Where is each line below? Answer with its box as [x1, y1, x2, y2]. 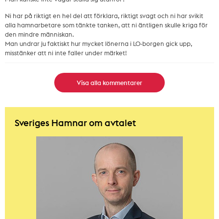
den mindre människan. [5, 30, 74, 38]
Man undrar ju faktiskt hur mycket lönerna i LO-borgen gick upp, [5, 39, 192, 47]
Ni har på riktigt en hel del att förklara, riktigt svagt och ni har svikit [5, 11, 203, 20]
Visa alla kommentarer [77, 78, 142, 87]
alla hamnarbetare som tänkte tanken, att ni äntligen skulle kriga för [5, 21, 208, 29]
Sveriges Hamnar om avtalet [15, 116, 136, 129]
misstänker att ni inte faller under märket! [5, 48, 127, 57]
